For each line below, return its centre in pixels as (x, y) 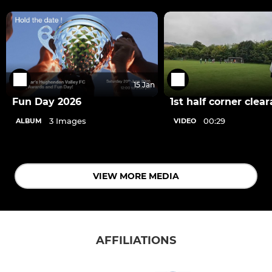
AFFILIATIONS (136, 240)
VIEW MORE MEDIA (136, 176)
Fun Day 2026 (47, 102)
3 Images (68, 121)
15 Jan (144, 85)
